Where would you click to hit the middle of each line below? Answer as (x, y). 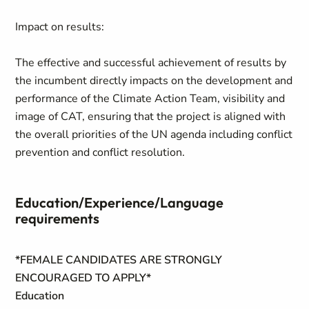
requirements (58, 218)
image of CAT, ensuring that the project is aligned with (151, 117)
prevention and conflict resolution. (100, 152)
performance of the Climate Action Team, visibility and (150, 99)
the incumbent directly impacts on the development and (154, 81)
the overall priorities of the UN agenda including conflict (154, 134)
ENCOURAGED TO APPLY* (83, 278)
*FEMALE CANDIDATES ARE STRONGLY (119, 260)
